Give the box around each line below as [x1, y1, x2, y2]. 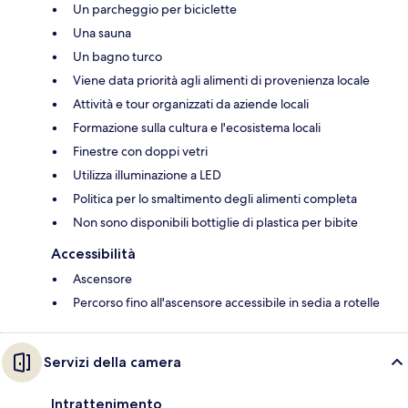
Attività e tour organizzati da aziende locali [73, 95, 309, 112]
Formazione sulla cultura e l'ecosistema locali [73, 118, 321, 136]
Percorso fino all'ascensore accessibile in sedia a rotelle [73, 293, 380, 311]
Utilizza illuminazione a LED [73, 166, 221, 183]
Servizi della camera [44, 352, 181, 371]
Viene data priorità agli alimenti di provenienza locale [73, 71, 370, 88]
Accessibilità [51, 244, 136, 262]
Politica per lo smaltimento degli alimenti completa [73, 189, 357, 207]
